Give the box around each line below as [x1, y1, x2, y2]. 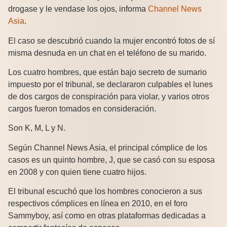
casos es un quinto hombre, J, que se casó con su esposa [8, 155, 215, 164]
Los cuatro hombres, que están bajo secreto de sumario [8, 67, 207, 77]
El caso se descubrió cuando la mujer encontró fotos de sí [8, 36, 215, 45]
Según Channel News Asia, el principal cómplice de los [8, 143, 207, 152]
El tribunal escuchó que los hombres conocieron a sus [8, 187, 202, 196]
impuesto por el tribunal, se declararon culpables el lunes [8, 80, 213, 89]
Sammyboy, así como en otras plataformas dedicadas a [8, 211, 206, 220]
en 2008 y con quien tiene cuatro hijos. [8, 167, 146, 176]
